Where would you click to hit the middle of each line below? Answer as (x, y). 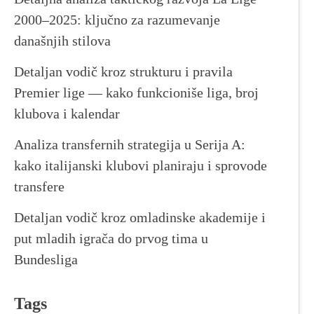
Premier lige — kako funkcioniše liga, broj (136, 92)
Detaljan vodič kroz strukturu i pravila (123, 71)
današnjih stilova (62, 40)
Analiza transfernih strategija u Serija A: (130, 144)
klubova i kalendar (67, 113)
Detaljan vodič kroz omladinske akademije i (140, 217)
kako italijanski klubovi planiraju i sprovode (141, 165)
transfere (39, 186)
